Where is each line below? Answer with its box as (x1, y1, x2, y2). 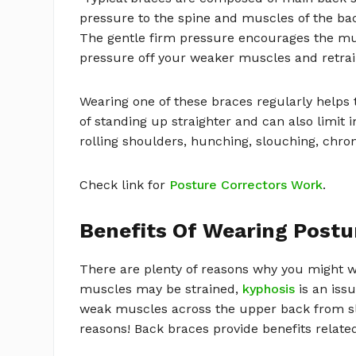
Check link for (79, 177, 170, 193)
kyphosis (242, 281, 296, 297)
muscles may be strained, (79, 281, 243, 297)
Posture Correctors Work (169, 177, 323, 193)
